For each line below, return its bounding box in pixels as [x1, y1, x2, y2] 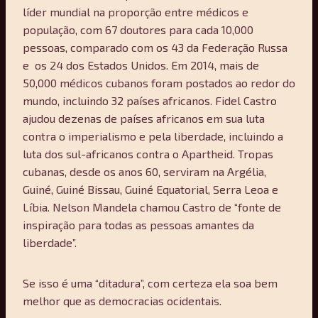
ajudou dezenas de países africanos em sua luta [23, 111, 265, 125]
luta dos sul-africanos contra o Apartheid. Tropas [23, 146, 273, 160]
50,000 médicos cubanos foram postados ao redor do [23, 75, 295, 89]
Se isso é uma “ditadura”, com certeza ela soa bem [23, 275, 278, 290]
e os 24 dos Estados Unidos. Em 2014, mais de [23, 57, 259, 72]
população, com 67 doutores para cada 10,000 [23, 22, 253, 36]
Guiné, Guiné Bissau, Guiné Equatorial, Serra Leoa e [23, 182, 278, 196]
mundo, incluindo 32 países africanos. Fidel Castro [23, 93, 277, 107]
